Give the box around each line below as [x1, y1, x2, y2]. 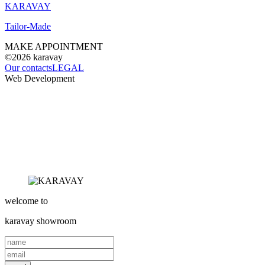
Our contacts [5, 63, 52, 73]
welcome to [5, 195, 48, 206]
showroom [37, 215, 76, 226]
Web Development [5, 73, 75, 84]
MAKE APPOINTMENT [5, 41, 103, 52]
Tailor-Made [5, 21, 51, 32]
